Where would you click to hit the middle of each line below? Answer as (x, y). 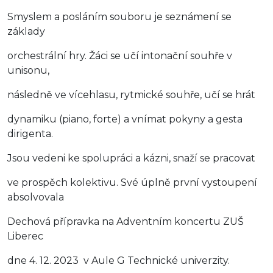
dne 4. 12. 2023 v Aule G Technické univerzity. (119, 260)
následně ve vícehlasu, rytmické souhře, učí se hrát (131, 94)
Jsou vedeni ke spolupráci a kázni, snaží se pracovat (131, 158)
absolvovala (36, 197)
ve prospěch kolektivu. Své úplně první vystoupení (132, 182)
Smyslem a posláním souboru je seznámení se (119, 16)
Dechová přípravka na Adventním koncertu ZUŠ (126, 221)
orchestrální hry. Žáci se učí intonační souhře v (120, 55)
